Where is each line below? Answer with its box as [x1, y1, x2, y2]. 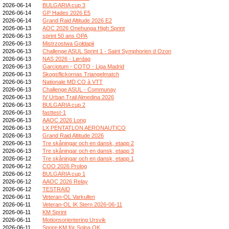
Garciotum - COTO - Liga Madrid [42, 63, 124, 70]
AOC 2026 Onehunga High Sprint [42, 25, 125, 31]
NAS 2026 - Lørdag [42, 55, 90, 62]
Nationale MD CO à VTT [42, 78, 103, 85]
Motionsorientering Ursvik [42, 216, 106, 223]
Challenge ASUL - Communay [42, 86, 116, 93]
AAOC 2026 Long [42, 117, 86, 123]
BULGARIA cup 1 [42, 170, 85, 177]
